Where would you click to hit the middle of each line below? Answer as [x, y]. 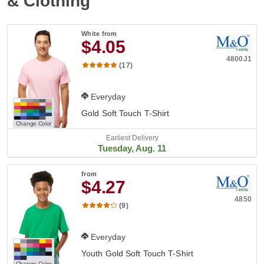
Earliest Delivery [132, 138]
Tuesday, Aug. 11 [132, 148]
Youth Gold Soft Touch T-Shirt [137, 253]
